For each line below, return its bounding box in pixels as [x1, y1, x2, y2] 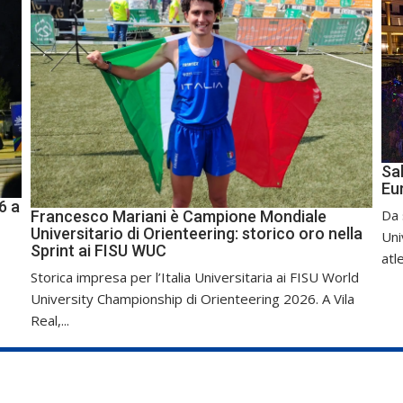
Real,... [30, 310, 69, 329]
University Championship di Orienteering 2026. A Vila [30, 289, 354, 308]
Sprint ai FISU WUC [30, 240, 166, 260]
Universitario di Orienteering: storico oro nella [30, 223, 363, 243]
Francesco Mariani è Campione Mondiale [30, 206, 327, 226]
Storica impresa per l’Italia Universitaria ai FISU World [30, 267, 359, 286]
